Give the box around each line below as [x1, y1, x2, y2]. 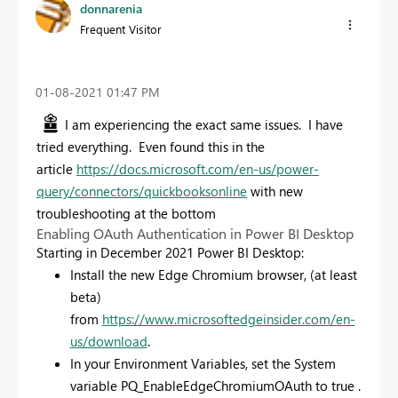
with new [247, 182, 303, 200]
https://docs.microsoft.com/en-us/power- [76, 160, 319, 178]
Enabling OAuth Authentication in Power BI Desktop [36, 224, 354, 243]
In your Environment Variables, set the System [69, 354, 336, 372]
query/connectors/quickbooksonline [36, 182, 247, 200]
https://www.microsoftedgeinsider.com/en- [101, 310, 355, 328]
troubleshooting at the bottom [36, 204, 216, 222]
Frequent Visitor [80, 20, 162, 36]
